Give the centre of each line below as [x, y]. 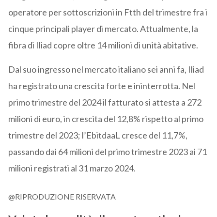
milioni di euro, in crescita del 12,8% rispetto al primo [106, 118]
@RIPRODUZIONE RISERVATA [62, 196]
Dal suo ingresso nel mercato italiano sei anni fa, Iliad [106, 69]
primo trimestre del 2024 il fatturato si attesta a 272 [105, 102]
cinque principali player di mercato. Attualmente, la [103, 28]
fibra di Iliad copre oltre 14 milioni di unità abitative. [103, 45]
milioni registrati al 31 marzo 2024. [72, 168]
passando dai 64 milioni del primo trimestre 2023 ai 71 [108, 151]
